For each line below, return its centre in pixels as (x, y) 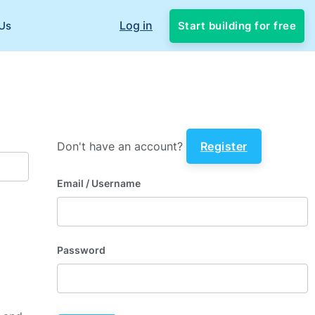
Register (224, 146)
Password (81, 250)
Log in (136, 25)
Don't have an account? (121, 146)
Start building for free (237, 25)
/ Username (112, 184)
